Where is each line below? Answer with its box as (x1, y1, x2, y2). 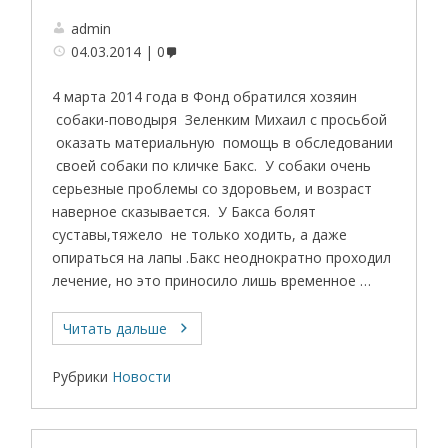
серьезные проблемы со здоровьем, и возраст (52, 178, 373, 198)
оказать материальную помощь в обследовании (52, 132, 394, 152)
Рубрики (52, 366, 109, 386)
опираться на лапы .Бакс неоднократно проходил (52, 247, 392, 267)
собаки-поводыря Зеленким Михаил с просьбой (52, 109, 388, 129)
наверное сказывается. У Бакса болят (52, 201, 317, 221)
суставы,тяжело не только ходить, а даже (52, 224, 348, 244)
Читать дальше (63, 318, 168, 338)
